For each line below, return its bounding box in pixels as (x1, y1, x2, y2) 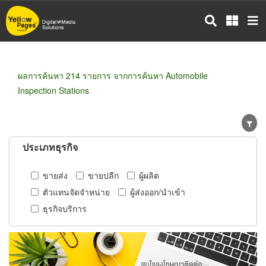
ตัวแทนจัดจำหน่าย (43, 185, 110, 198)
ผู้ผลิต (139, 169, 159, 181)
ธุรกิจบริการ (43, 202, 87, 214)
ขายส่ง (43, 169, 68, 181)
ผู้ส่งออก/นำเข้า (130, 185, 185, 198)
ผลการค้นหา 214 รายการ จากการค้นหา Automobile (18, 69, 208, 81)
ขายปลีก (88, 169, 119, 181)
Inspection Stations (18, 84, 89, 96)
